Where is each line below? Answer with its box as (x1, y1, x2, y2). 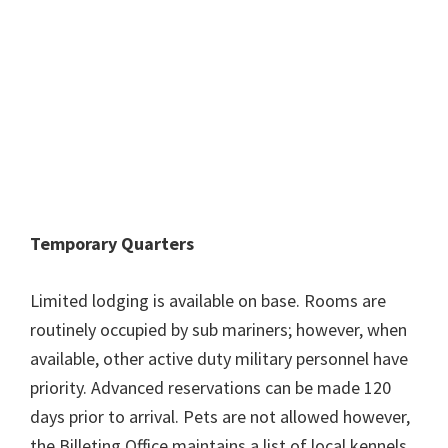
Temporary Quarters (30, 232, 194, 255)
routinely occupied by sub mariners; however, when (30, 318, 407, 341)
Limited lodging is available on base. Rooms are (30, 289, 386, 312)
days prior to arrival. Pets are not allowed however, (30, 405, 410, 428)
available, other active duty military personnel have (30, 347, 408, 370)
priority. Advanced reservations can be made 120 (30, 376, 391, 399)
